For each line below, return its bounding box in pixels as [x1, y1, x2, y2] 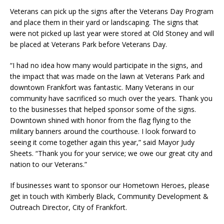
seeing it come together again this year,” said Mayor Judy [10, 137, 194, 147]
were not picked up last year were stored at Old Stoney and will [10, 28, 214, 38]
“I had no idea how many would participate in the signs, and [10, 60, 202, 70]
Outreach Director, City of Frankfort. [10, 202, 127, 212]
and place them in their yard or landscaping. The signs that [10, 17, 198, 27]
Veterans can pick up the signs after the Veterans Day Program [10, 6, 213, 16]
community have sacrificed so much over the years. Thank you [10, 93, 212, 103]
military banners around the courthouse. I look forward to [10, 126, 196, 136]
